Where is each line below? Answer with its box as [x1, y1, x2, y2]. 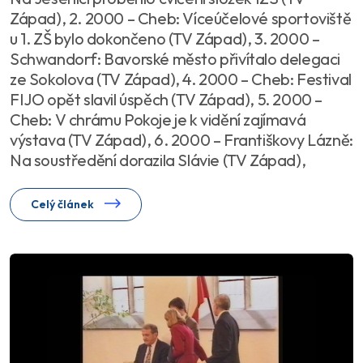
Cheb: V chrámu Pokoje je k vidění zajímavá [10, 109, 306, 130]
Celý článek [31, 196, 96, 211]
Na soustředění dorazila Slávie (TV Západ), [10, 149, 306, 170]
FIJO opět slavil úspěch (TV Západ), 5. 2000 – [10, 88, 322, 109]
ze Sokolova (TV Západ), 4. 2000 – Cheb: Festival [10, 68, 352, 89]
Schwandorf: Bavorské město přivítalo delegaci [10, 48, 340, 69]
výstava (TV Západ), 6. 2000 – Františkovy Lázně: [10, 129, 353, 150]
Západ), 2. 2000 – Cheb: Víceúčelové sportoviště [10, 7, 352, 28]
